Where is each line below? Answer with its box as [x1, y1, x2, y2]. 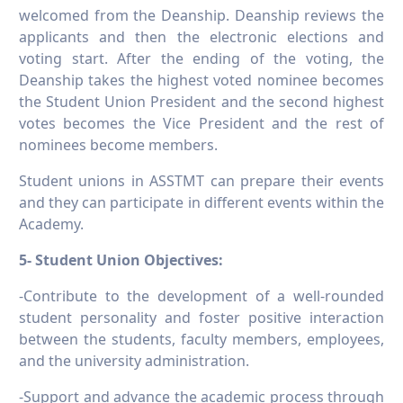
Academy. [19, 214, 84, 235]
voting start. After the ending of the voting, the [19, 49, 384, 69]
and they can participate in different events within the [19, 193, 384, 213]
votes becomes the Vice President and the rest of [19, 113, 384, 134]
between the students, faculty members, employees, [19, 329, 384, 350]
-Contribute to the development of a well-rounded [19, 286, 384, 307]
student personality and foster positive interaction [19, 308, 384, 328]
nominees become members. [19, 135, 218, 156]
